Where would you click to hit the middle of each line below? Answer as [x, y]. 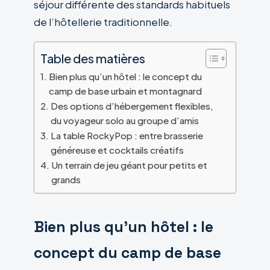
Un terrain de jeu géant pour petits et [130, 165]
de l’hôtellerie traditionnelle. [103, 22]
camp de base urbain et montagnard [126, 91]
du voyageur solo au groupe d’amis [125, 121]
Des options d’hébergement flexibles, [132, 106]
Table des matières [93, 58]
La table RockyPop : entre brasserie [127, 136]
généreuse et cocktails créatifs [118, 150]
